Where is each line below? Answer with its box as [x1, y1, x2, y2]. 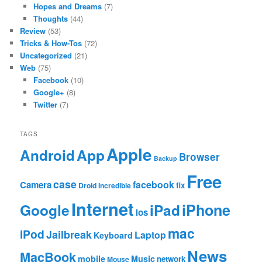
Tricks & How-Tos [20, 37, 82, 49]
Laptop [135, 227, 167, 242]
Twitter [33, 99, 57, 111]
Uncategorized [20, 50, 73, 61]
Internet [71, 196, 135, 221]
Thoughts [33, 13, 68, 25]
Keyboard [94, 229, 133, 241]
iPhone [182, 199, 231, 220]
